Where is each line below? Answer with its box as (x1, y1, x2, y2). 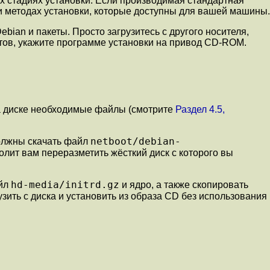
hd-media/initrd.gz (11, 179, 119, 191)
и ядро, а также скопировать (119, 180, 248, 190)
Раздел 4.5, (175, 104, 225, 115)
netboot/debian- (90, 136, 181, 148)
